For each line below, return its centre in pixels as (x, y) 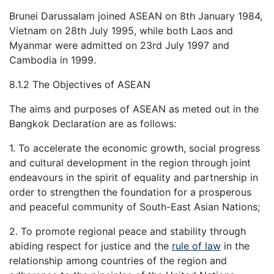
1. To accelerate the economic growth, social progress (135, 148)
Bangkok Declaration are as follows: (93, 124)
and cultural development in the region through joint (130, 163)
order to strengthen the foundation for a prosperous (130, 192)
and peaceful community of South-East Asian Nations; (135, 207)
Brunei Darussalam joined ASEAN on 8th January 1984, (136, 16)
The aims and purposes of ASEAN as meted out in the (134, 109)
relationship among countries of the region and (118, 261)
